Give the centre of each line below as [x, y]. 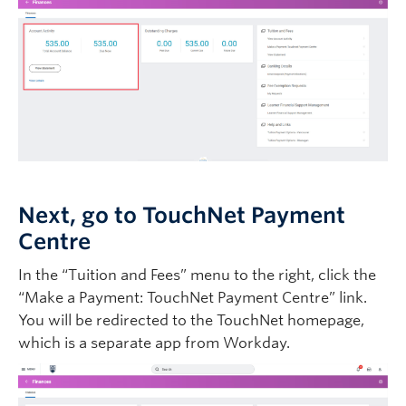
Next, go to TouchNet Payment [182, 216]
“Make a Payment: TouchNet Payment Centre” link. [193, 298]
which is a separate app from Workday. [154, 343]
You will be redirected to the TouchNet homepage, [191, 321]
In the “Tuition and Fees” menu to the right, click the [197, 275]
